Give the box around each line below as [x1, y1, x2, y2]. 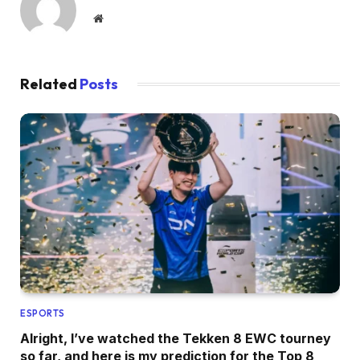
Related [20, 75, 80, 94]
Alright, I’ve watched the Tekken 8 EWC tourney [20, 330, 331, 347]
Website [102, 12, 138, 24]
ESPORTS [20, 308, 65, 320]
